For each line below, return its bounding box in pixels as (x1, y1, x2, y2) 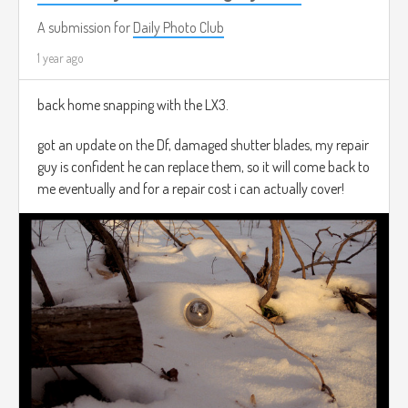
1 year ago (37, 50, 84, 66)
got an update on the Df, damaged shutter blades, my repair (37, 136, 369, 155)
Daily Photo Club (133, 18, 224, 37)
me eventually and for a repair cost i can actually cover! (37, 179, 344, 199)
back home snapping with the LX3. (37, 96, 229, 115)
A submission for (37, 18, 133, 37)
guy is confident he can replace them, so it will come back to (37, 158, 370, 177)
